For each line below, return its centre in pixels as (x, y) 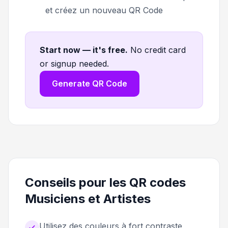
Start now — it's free (82, 50)
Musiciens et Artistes (88, 198)
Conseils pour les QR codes (105, 182)
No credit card (158, 50)
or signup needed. (74, 63)
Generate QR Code (90, 83)
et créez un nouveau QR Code (104, 10)
